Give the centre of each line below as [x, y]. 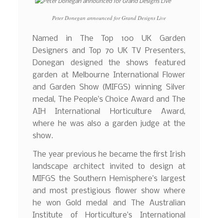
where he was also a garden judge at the [109, 124]
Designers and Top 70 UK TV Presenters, [109, 51]
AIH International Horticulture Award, [109, 112]
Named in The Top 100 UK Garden [109, 39]
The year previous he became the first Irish [109, 154]
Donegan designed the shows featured [109, 63]
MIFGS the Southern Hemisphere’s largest [109, 179]
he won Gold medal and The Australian [109, 203]
